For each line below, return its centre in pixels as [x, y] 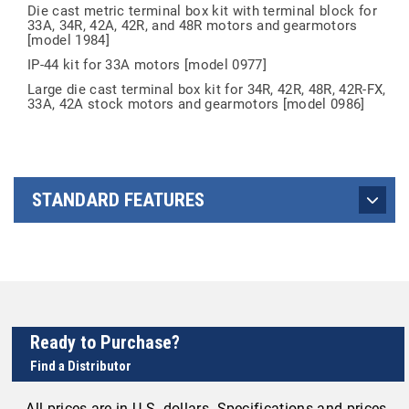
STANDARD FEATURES [118, 200]
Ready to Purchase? [105, 342]
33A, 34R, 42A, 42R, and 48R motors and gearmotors [193, 26]
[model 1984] [68, 40]
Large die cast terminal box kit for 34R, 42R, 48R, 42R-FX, [207, 89]
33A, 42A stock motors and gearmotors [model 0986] [196, 104]
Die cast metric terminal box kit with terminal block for [202, 11]
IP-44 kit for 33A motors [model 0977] [147, 65]
